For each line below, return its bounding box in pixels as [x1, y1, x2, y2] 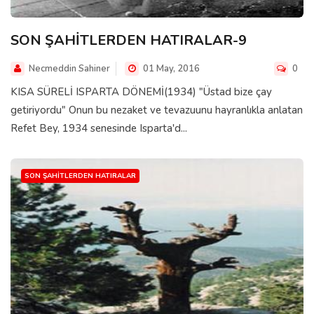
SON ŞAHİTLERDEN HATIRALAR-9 [11, 30, 247, 50]
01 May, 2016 [141, 62, 200, 75]
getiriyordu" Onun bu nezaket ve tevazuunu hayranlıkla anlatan [11, 102, 303, 117]
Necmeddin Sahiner [29, 62, 110, 75]
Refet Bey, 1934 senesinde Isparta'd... [11, 121, 187, 135]
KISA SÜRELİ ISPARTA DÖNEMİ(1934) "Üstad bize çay [11, 84, 272, 99]
